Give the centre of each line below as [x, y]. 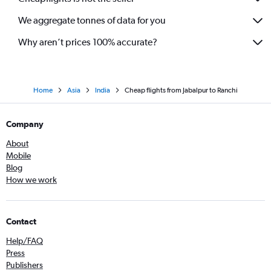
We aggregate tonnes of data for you [92, 21]
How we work [31, 179]
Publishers [24, 265]
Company [25, 124]
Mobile [18, 155]
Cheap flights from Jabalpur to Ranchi [181, 90]
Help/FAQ [24, 240]
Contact [21, 221]
